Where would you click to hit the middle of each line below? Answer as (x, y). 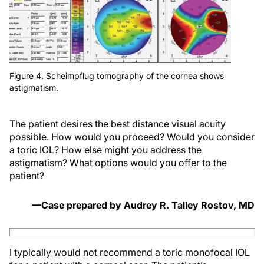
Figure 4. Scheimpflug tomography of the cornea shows (117, 75)
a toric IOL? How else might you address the (105, 149)
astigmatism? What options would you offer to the (118, 162)
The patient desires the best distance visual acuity (118, 123)
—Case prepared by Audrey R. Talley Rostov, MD (143, 205)
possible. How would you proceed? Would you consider (132, 136)
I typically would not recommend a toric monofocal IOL (130, 252)
